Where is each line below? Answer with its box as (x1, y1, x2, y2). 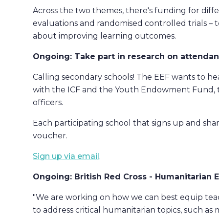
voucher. (33, 131, 68, 140)
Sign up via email (33, 151, 100, 161)
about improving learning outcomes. (33, 31, 176, 41)
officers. (33, 97, 66, 107)
